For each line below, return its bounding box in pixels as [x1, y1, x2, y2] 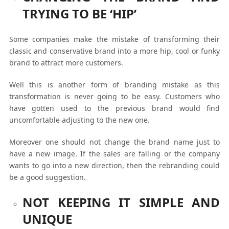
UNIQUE [22, 210, 73, 227]
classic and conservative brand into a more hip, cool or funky [9, 45, 220, 56]
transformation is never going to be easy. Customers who [9, 91, 220, 101]
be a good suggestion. [9, 172, 86, 182]
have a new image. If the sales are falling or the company [9, 148, 220, 158]
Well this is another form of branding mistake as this [9, 79, 220, 89]
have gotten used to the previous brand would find [9, 103, 220, 113]
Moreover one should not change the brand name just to [9, 136, 220, 147]
